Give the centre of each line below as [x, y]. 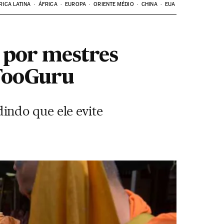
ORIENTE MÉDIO [114, 4]
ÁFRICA [48, 4]
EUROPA [75, 4]
